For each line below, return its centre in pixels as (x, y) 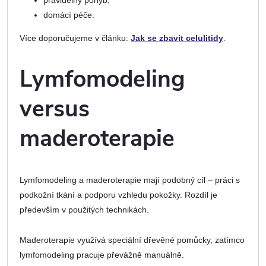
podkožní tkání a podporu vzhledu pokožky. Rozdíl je (118, 195)
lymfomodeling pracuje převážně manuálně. (102, 255)
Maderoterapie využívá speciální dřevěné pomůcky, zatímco (132, 240)
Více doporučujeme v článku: (75, 38)
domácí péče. (69, 15)
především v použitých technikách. (84, 210)
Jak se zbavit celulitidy (177, 38)
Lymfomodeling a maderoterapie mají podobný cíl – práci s (130, 180)
